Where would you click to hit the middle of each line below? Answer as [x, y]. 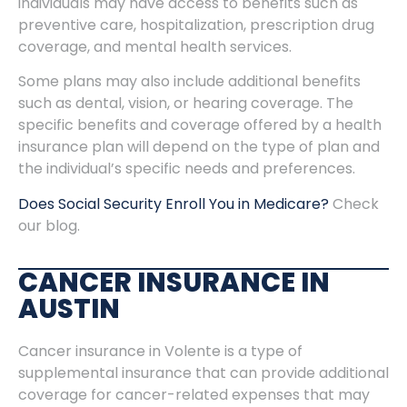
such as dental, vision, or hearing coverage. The [186, 104]
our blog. [49, 225]
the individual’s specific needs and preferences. [187, 169]
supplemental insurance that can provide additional [203, 373]
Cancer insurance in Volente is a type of [160, 352]
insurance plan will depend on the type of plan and [199, 147]
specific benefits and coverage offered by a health [200, 125]
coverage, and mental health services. [155, 46]
